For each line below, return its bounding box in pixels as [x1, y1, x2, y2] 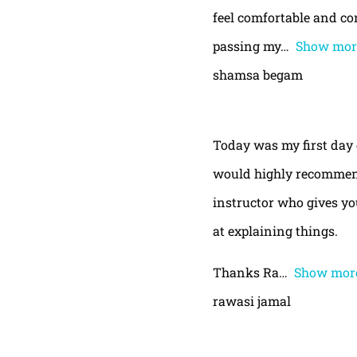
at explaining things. [212, 222, 338, 239]
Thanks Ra [212, 263, 279, 280]
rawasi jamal [212, 292, 291, 309]
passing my [212, 37, 280, 54]
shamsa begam [212, 65, 303, 83]
